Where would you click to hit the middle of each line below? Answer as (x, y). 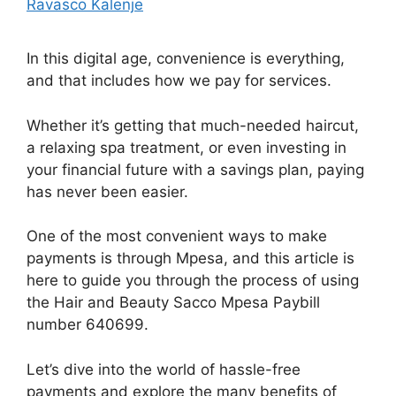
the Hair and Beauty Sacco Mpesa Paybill (173, 302)
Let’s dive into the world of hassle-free (164, 369)
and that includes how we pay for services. (179, 80)
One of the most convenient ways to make (177, 236)
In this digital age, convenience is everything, (186, 58)
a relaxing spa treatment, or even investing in (187, 147)
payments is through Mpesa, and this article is (190, 258)
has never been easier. (107, 191)
